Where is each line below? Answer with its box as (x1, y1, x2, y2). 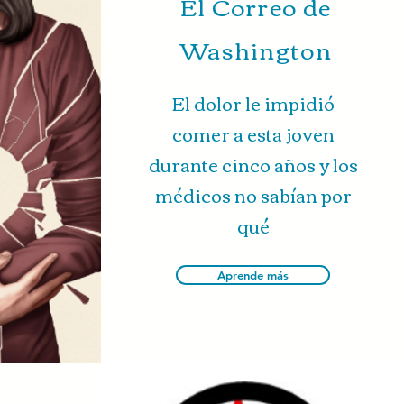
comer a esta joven (171, 116, 335, 150)
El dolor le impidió (171, 86, 335, 119)
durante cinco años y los (148, 147, 358, 180)
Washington (179, 27, 332, 70)
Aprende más (216, 268, 289, 282)
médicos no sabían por (154, 178, 352, 211)
